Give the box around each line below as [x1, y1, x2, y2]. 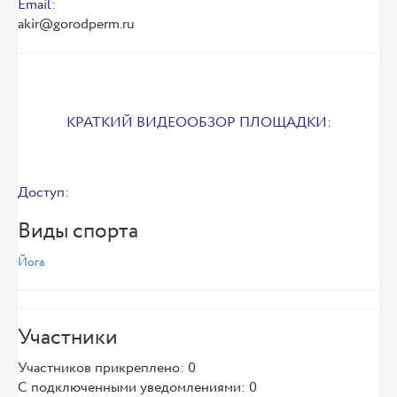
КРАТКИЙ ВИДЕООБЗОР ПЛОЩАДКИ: [66, 113, 331, 133]
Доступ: [18, 183, 69, 203]
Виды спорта [18, 216, 138, 247]
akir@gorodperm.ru [18, 14, 135, 35]
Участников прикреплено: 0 [18, 358, 196, 378]
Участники [18, 323, 118, 354]
